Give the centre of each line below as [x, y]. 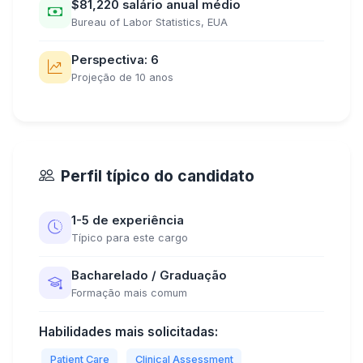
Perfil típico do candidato [158, 176]
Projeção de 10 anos [122, 77]
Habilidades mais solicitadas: [128, 332]
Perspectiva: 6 [115, 60]
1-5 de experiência [128, 220]
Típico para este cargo [130, 238]
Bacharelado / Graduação [149, 275]
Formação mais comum [129, 293]
